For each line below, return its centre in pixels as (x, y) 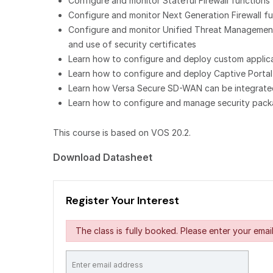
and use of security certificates (132, 44)
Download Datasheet (103, 157)
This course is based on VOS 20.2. (122, 132)
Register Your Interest (122, 200)
